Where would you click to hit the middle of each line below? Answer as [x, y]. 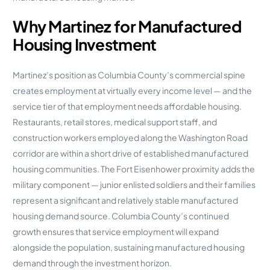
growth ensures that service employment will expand [116, 231]
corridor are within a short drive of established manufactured [131, 153]
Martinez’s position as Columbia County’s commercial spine [129, 74]
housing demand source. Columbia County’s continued [121, 215]
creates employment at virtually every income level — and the [133, 90]
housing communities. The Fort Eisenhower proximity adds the [134, 168]
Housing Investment [85, 45]
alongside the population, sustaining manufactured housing [129, 247]
